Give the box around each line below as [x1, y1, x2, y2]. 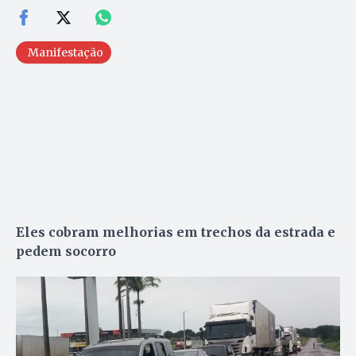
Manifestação [28, 44, 103, 60]
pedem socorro [16, 242, 116, 259]
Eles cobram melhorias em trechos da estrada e [16, 223, 335, 240]
